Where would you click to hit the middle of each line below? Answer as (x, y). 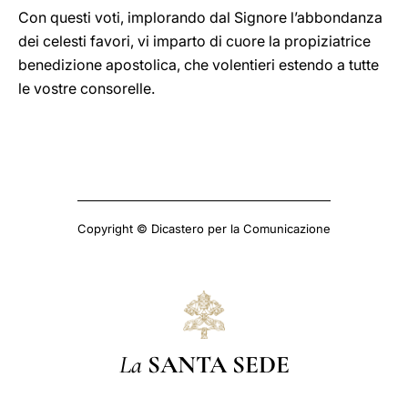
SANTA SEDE (218, 364)
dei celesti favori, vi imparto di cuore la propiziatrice (194, 41)
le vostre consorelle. (87, 88)
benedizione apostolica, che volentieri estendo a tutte (199, 65)
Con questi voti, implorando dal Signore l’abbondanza (200, 17)
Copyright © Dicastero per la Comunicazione (204, 229)
